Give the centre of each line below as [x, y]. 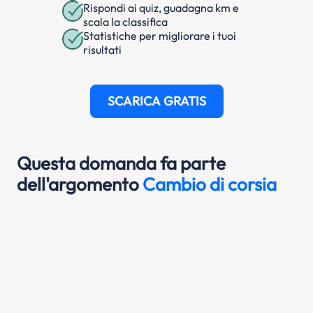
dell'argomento [80, 184]
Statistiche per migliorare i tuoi [160, 35]
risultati [102, 49]
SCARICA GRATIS [156, 101]
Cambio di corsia [210, 184]
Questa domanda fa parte [121, 163]
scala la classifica [125, 21]
